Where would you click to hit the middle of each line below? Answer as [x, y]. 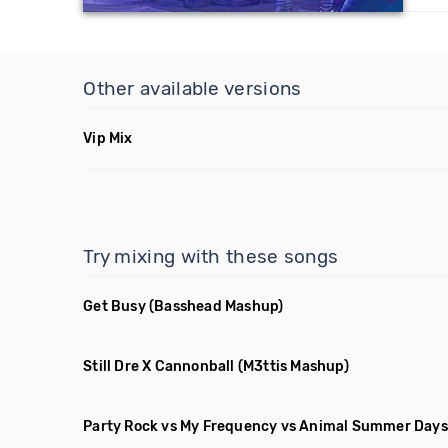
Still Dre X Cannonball [159, 366]
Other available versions [192, 88]
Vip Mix [108, 138]
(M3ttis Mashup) [293, 366]
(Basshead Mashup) [216, 306]
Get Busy [114, 306]
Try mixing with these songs [211, 256]
